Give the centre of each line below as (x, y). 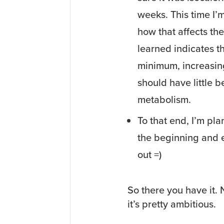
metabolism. (164, 100)
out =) (149, 155)
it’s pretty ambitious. (172, 204)
